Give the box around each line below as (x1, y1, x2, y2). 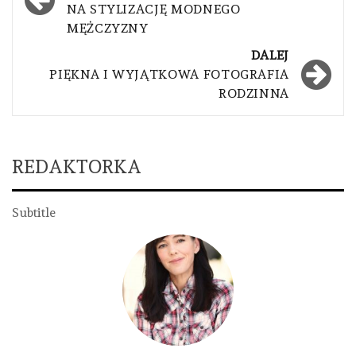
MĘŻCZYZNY (67, 20, 149, 36)
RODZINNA (218, 85, 289, 101)
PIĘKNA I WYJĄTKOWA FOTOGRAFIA (49, 66, 289, 82)
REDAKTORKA (12, 154, 141, 178)
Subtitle (12, 204, 56, 220)
